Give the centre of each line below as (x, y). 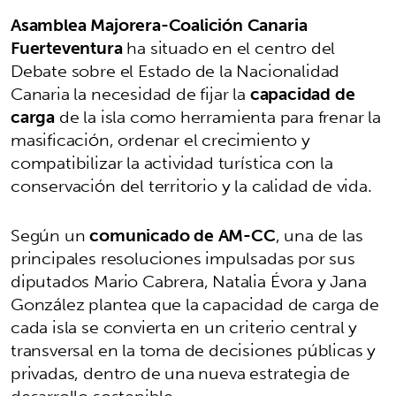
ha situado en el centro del (229, 47)
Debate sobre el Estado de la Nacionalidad (175, 70)
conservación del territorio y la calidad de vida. (191, 185)
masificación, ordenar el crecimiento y (160, 139)
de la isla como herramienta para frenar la (218, 116)
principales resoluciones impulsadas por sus (183, 258)
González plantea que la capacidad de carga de (195, 304)
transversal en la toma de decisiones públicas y (194, 350)
